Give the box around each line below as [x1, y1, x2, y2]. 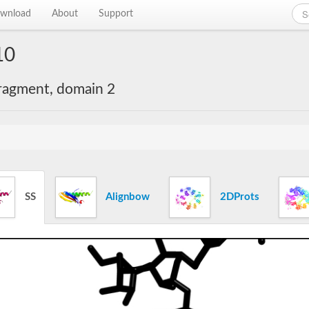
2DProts [217, 191, 259, 202]
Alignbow [103, 191, 150, 202]
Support [99, 9, 134, 19]
